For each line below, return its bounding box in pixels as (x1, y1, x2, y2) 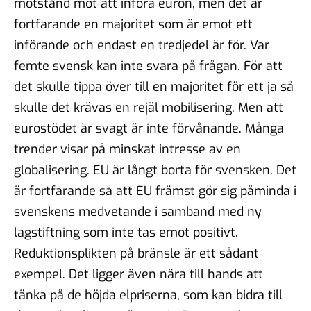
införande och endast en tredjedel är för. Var (14, 36, 269, 53)
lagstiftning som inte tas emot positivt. (14, 224, 238, 241)
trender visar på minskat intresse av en (14, 140, 241, 158)
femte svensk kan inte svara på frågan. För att (14, 57, 283, 74)
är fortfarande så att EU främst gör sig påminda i (14, 182, 296, 199)
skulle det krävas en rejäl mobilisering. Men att (14, 99, 283, 116)
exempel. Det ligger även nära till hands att (14, 265, 263, 283)
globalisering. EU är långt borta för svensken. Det (14, 161, 296, 178)
